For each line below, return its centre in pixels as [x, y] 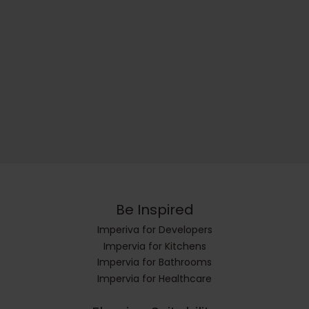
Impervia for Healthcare [154, 278]
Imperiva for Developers [154, 229]
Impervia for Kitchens [154, 246]
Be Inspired [154, 210]
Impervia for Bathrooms [154, 262]
